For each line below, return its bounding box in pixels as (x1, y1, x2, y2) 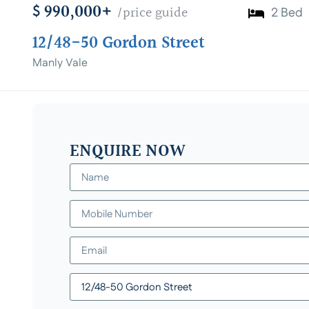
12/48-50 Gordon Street (32, 30, 205, 57)
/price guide (117, 2, 188, 24)
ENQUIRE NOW (70, 139, 186, 165)
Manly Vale (32, 55, 88, 71)
